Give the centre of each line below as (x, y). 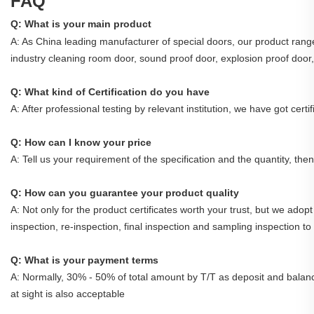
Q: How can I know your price (81, 142)
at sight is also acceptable (68, 294)
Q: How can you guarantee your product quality (125, 193)
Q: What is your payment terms (84, 260)
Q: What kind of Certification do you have (110, 92)
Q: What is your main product (81, 24)
